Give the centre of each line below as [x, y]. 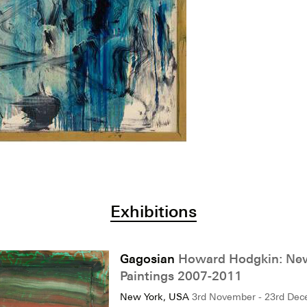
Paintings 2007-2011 [181, 275]
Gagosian [149, 258]
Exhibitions [153, 211]
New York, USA [155, 296]
